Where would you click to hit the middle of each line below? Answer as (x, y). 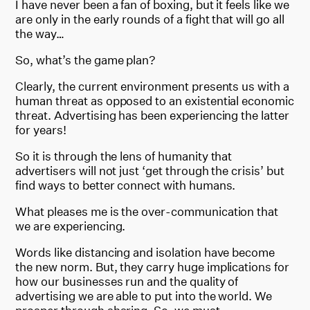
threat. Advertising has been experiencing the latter (152, 115)
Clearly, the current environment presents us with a (152, 86)
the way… (40, 33)
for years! (41, 129)
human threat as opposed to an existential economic (155, 100)
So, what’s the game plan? (86, 60)
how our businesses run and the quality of (127, 281)
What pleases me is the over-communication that (147, 211)
